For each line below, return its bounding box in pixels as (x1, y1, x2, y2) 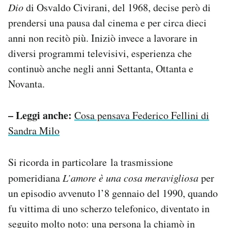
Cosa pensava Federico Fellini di (74, 108, 209, 123)
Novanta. (8, 77, 45, 91)
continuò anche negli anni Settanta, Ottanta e (8, 62, 193, 76)
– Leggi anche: (8, 108, 72, 123)
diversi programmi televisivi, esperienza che (8, 46, 192, 61)
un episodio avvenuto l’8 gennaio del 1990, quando (8, 186, 218, 201)
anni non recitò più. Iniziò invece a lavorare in (8, 31, 197, 45)
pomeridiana (8, 171, 63, 185)
